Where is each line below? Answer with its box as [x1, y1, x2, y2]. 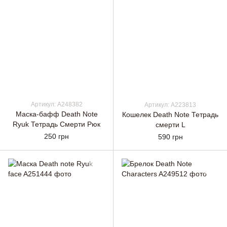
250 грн [44, 132, 69, 140]
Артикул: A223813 [144, 101, 196, 108]
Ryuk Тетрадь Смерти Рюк [13, 120, 100, 128]
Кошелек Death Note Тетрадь [122, 110, 218, 119]
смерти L [155, 121, 185, 129]
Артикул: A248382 [30, 100, 83, 108]
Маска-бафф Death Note [15, 109, 98, 118]
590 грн [158, 133, 183, 141]
